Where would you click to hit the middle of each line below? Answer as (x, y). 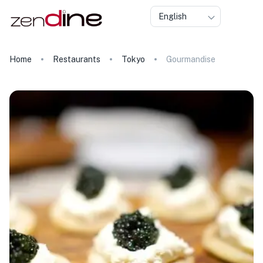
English (173, 16)
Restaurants (77, 59)
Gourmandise (191, 59)
